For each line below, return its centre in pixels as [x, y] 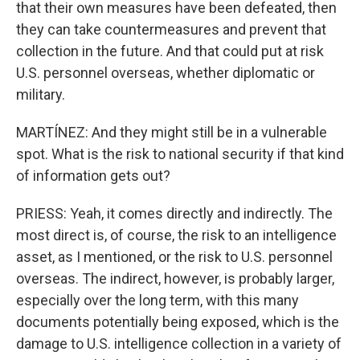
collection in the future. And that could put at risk [170, 51]
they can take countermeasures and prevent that [171, 29]
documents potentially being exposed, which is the [178, 322]
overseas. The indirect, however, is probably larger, [175, 278]
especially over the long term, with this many [157, 300]
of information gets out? [93, 176]
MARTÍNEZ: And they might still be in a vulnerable [172, 132]
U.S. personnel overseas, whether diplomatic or [166, 73]
